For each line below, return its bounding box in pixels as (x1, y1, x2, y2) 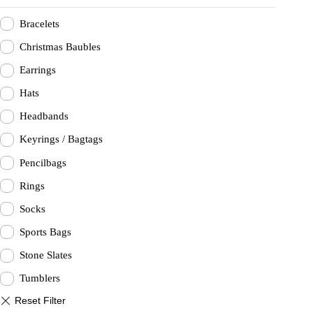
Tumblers (20, 272, 60, 284)
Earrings (20, 64, 56, 76)
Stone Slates (20, 249, 72, 261)
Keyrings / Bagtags (20, 133, 103, 145)
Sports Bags (20, 226, 71, 238)
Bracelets (20, 17, 59, 29)
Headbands (20, 110, 68, 122)
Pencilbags (20, 156, 66, 168)
